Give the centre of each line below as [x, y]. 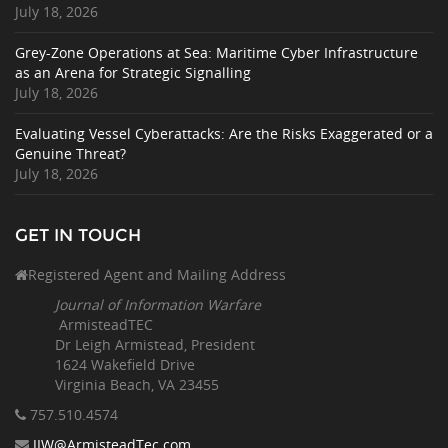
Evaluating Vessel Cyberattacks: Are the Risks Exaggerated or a [224, 133]
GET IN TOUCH [78, 234]
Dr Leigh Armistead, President [155, 344]
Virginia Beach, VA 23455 [137, 384]
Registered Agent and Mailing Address [157, 274]
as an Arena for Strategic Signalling [133, 72]
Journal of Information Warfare [158, 304]
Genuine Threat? [70, 153]
